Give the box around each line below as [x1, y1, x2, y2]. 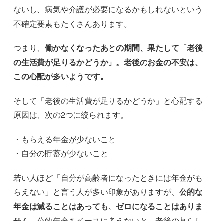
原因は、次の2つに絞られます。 [13, 109, 129, 120]
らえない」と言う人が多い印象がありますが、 [13, 185, 180, 197]
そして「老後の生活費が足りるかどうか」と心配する [13, 94, 203, 106]
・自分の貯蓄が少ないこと [13, 147, 109, 159]
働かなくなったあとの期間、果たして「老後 [45, 41, 203, 53]
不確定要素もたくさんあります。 [13, 17, 132, 29]
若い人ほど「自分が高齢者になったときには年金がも [13, 171, 203, 183]
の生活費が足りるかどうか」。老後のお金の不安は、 [13, 56, 203, 68]
